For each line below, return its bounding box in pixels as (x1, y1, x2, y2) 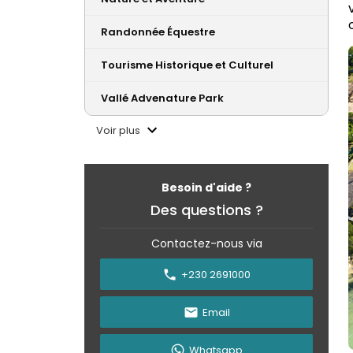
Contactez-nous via (150, 236, 262, 252)
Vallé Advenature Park (101, 91, 224, 106)
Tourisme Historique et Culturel (101, 58, 273, 73)
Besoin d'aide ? (162, 180, 251, 196)
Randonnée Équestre (101, 24, 215, 40)
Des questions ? (150, 200, 263, 221)
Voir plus (96, 122, 143, 138)
